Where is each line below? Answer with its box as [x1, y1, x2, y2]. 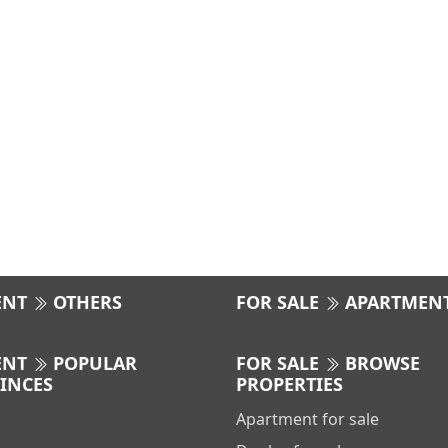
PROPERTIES [236, 372, 343, 396]
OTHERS [48, 290, 122, 314]
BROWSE [340, 351, 420, 375]
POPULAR [48, 351, 137, 375]
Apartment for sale [236, 408, 379, 430]
